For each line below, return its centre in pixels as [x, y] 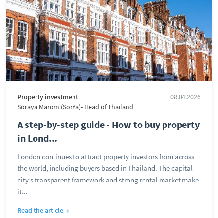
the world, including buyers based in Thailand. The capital [105, 168]
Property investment [48, 97]
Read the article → [43, 210]
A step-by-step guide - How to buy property [109, 124]
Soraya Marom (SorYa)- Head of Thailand [75, 107]
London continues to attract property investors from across [106, 156]
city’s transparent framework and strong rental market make [108, 180]
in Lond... [37, 138]
